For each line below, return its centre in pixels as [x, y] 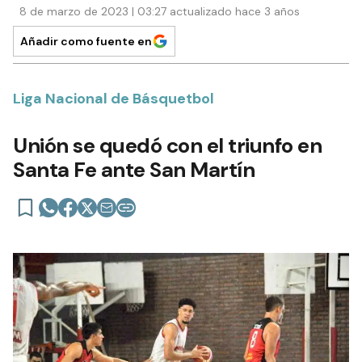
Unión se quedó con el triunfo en [167, 146]
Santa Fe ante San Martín [134, 170]
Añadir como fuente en [86, 42]
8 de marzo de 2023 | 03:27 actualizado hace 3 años [160, 12]
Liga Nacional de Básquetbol [114, 99]
